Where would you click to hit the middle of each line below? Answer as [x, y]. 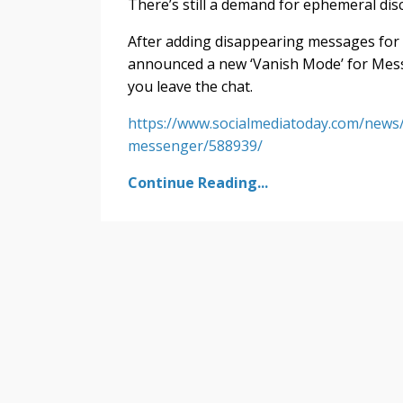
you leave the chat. [190, 86]
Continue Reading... [198, 182]
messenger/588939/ [195, 145]
